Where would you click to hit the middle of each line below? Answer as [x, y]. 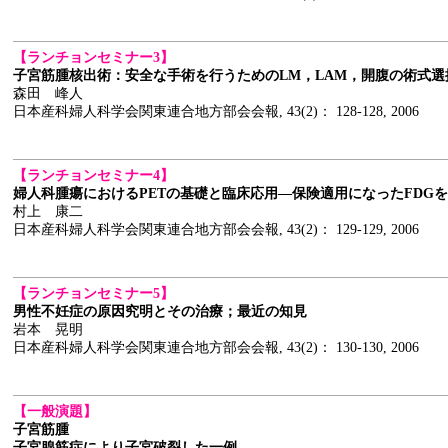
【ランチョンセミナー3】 [93, 57]
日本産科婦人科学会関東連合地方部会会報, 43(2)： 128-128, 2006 [216, 111]
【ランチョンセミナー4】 [93, 175]
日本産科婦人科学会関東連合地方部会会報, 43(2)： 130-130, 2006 [216, 347]
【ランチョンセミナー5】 [93, 293]
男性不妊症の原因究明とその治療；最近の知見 [160, 311]
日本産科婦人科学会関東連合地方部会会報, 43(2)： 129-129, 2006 [216, 229]
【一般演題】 [55, 411]
